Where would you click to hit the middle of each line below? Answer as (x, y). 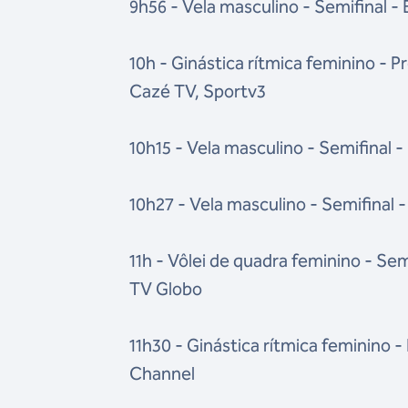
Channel (163, 374)
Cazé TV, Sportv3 (198, 92)
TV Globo (166, 289)
